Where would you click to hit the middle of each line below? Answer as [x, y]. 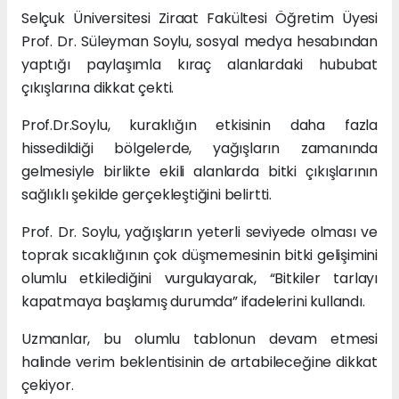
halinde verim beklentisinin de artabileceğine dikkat [199, 362]
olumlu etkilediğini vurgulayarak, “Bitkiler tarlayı [199, 278]
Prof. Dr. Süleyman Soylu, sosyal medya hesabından [199, 41]
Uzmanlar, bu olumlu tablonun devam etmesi [199, 338]
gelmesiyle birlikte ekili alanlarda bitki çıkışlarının [199, 171]
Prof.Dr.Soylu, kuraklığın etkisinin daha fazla [199, 125]
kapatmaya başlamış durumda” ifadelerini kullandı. [193, 301]
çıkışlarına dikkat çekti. [98, 87]
